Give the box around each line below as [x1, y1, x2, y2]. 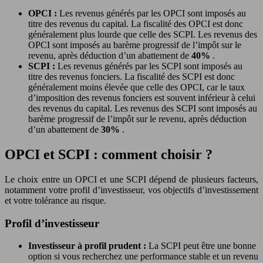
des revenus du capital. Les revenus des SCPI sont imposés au [28, 103, 257, 113]
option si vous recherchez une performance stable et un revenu [28, 251, 258, 262]
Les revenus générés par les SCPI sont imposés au [58, 61, 242, 71]
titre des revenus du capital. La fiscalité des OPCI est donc [28, 19, 243, 29]
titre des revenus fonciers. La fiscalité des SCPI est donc [28, 72, 235, 82]
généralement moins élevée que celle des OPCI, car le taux [28, 82, 245, 92]
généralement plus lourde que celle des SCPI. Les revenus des [28, 29, 257, 39]
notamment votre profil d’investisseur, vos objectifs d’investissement [5, 184, 258, 195]
